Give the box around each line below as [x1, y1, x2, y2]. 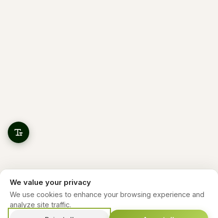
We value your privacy [10, 178, 91, 187]
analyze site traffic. [10, 200, 71, 209]
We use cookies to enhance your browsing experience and [10, 190, 204, 199]
